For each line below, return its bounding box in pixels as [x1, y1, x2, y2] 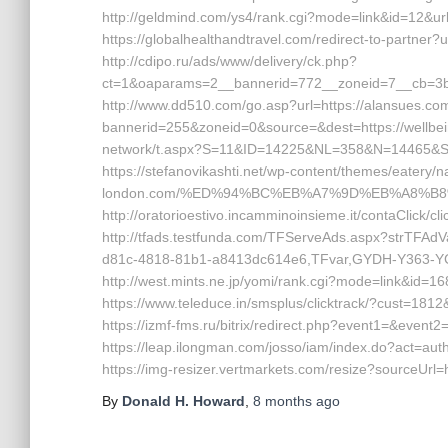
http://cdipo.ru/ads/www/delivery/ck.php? [102, 53, 357, 69]
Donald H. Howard [122, 393, 245, 409]
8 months [253, 393, 312, 409]
